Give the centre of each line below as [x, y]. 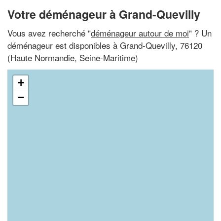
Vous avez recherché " [49, 33]
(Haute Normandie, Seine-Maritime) [73, 57]
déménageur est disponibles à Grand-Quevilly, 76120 [105, 45]
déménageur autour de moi [140, 33]
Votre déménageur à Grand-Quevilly [104, 14]
